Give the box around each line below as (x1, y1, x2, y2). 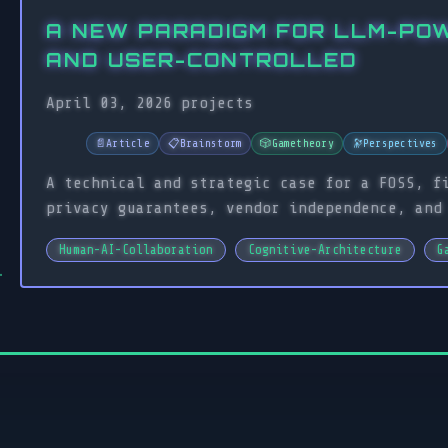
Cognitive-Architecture (248, 243, 402, 258)
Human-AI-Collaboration (59, 243, 213, 258)
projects (181, 93, 253, 112)
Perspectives (363, 137, 438, 151)
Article (106, 137, 150, 151)
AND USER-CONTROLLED (46, 47, 358, 72)
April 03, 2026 (46, 93, 181, 112)
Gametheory (271, 137, 334, 151)
